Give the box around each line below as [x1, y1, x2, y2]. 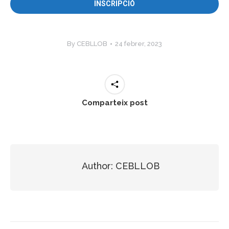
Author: [82, 160, 113, 171]
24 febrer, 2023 [115, 39, 162, 48]
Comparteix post [81, 98, 148, 107]
